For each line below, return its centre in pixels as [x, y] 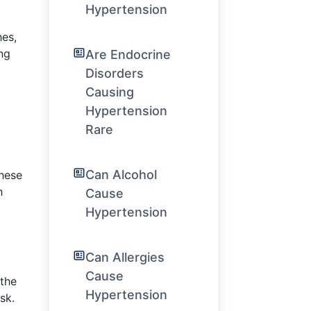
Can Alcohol [121, 175]
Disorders [114, 73]
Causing [109, 92]
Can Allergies [125, 257]
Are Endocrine [128, 54]
